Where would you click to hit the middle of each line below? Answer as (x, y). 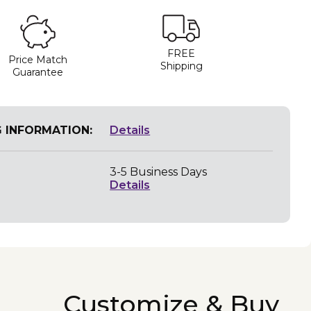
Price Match (38, 59)
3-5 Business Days (159, 171)
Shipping (181, 66)
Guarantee (38, 72)
